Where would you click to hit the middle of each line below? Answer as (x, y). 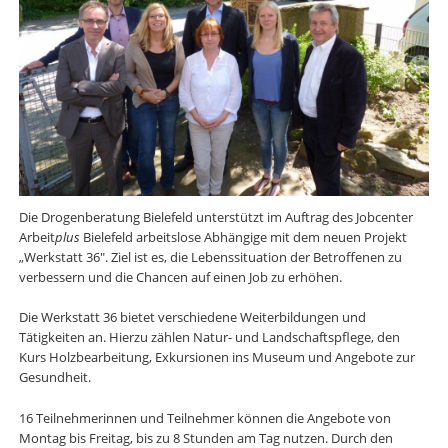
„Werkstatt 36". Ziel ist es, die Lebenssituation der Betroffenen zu (210, 256)
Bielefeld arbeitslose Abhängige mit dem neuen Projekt (244, 236)
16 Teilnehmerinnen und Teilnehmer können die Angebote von (204, 418)
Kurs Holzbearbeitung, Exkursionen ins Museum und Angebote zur (216, 357)
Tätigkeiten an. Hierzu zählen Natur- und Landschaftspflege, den (209, 337)
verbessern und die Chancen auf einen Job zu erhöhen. (180, 276)
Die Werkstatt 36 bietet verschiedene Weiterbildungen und (192, 317)
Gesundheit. (54, 377)
